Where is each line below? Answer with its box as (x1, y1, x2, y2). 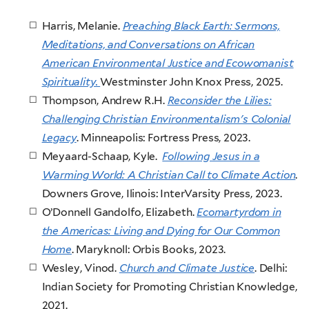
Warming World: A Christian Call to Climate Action (41, 168, 296, 182)
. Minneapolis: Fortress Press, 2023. (76, 131, 253, 145)
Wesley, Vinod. (41, 261, 119, 275)
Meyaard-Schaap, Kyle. (41, 150, 163, 163)
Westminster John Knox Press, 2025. (100, 75, 286, 89)
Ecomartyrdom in (197, 206, 281, 219)
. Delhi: (255, 261, 287, 275)
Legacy (41, 131, 77, 145)
